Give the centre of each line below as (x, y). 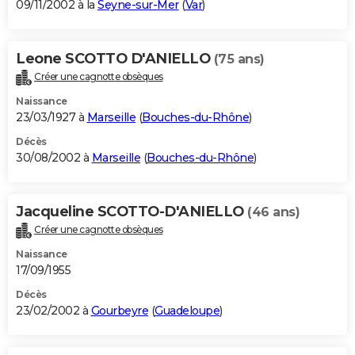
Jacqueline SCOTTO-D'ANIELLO (132, 212)
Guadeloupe (187, 311)
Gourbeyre (119, 311)
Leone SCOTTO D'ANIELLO (115, 59)
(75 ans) (239, 59)
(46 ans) (273, 212)
